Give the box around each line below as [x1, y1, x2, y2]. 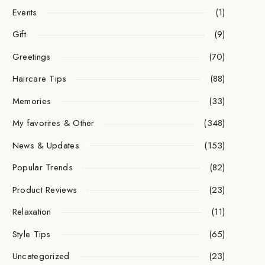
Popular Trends [12, 161, 73, 174]
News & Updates [12, 138, 79, 152]
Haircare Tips [12, 72, 67, 86]
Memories [12, 94, 51, 108]
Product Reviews [12, 183, 77, 196]
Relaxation [12, 205, 51, 219]
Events [12, 5, 37, 19]
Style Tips [12, 227, 51, 241]
